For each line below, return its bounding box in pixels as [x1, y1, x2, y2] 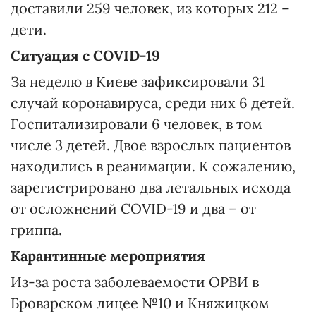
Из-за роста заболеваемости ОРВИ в [11, 273, 259, 291]
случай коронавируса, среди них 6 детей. [11, 94, 295, 112]
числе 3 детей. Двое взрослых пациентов [11, 136, 291, 154]
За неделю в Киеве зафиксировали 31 [11, 73, 265, 91]
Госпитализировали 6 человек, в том [11, 115, 262, 133]
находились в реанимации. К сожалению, [11, 157, 296, 176]
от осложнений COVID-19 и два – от [11, 200, 256, 218]
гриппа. [11, 221, 62, 239]
